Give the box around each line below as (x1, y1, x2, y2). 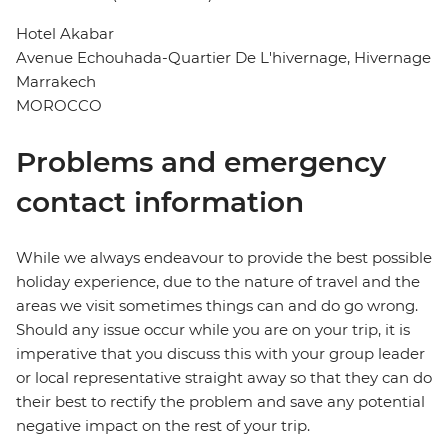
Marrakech (16, 72, 96, 92)
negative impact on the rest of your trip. (16, 416, 310, 436)
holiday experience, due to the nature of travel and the (16, 272, 420, 292)
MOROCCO (16, 96, 102, 116)
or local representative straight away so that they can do (16, 368, 432, 388)
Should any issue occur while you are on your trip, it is (16, 320, 410, 340)
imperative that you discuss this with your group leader (16, 344, 425, 364)
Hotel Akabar (16, 24, 114, 44)
